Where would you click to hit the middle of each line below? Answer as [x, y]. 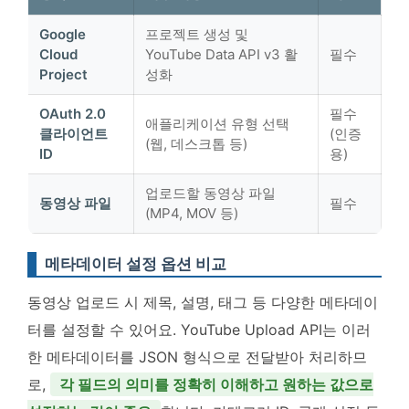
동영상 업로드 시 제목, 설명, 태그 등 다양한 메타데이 [203, 303]
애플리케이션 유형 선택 [217, 124]
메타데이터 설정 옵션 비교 [136, 264]
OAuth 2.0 [73, 114]
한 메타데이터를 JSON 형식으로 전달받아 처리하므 [197, 357]
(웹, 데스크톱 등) [196, 144]
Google [63, 35]
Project [63, 75]
